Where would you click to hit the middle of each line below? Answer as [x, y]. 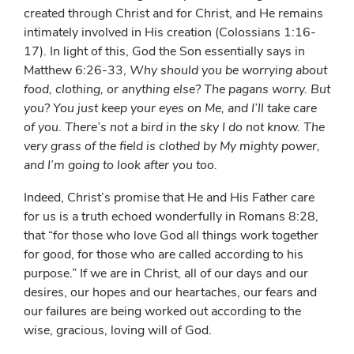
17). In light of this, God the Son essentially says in [164, 51]
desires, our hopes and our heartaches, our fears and [170, 292]
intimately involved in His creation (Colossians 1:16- [170, 32]
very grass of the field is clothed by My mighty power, [172, 146]
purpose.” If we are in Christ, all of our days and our [166, 273]
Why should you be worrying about [228, 70]
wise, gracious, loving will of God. [118, 330]
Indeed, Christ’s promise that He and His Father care [169, 197]
